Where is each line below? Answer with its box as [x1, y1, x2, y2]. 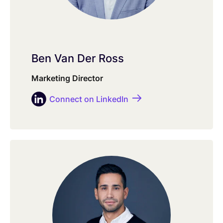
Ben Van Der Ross [31, 52, 124, 65]
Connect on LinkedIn [49, 94, 128, 105]
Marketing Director [31, 73, 103, 84]
